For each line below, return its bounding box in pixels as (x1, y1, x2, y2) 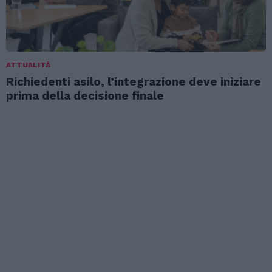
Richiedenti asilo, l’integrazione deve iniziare (6, 74, 261, 89)
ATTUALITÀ (6, 60, 50, 69)
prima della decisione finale (6, 88, 164, 103)
